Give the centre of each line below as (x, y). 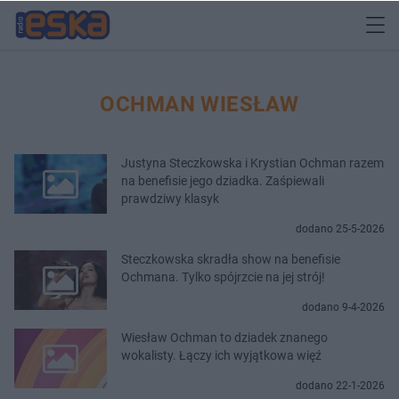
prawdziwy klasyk (170, 198)
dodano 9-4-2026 (343, 307)
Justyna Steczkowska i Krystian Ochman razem (252, 163)
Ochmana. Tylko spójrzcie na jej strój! (223, 277)
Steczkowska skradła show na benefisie (231, 259)
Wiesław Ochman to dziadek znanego (224, 337)
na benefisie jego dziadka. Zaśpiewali (223, 180)
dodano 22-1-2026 (340, 385)
